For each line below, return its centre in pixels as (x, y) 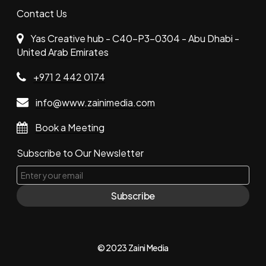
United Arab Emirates (63, 52)
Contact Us (42, 14)
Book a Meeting (70, 128)
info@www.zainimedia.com (96, 102)
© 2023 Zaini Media (133, 248)
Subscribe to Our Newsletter (80, 153)
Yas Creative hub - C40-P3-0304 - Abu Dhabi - (135, 39)
